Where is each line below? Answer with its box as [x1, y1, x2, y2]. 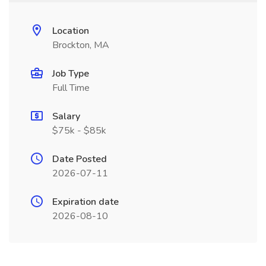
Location [52, 24, 89, 37]
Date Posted [52, 153, 107, 166]
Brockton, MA [52, 39, 109, 52]
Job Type [52, 67, 89, 80]
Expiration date [52, 195, 119, 208]
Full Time [52, 81, 90, 94]
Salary [52, 110, 80, 123]
